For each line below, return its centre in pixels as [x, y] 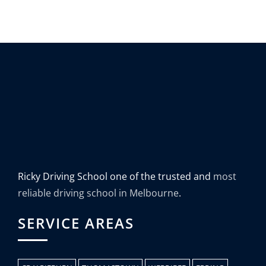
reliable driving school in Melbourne [98, 193]
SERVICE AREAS [76, 223]
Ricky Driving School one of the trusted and [115, 177]
